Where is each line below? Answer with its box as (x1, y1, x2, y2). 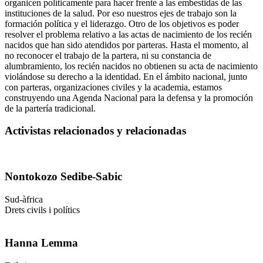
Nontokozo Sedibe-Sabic (5, 170, 122, 183)
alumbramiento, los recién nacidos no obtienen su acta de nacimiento (5, 60, 258, 71)
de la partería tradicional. (5, 103, 96, 113)
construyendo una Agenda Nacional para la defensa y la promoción (5, 92, 253, 103)
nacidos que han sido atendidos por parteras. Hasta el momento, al (5, 39, 248, 50)
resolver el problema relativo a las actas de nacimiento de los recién (5, 29, 252, 39)
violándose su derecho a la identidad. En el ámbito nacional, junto (5, 71, 247, 82)
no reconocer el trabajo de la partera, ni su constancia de (5, 50, 211, 60)
